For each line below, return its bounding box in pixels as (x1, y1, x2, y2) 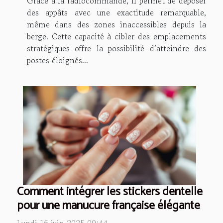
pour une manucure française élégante (17, 196, 200, 216)
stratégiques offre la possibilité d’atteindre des (27, 42, 206, 55)
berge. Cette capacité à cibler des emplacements (27, 30, 206, 43)
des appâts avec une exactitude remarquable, (27, 6, 206, 19)
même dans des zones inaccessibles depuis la (27, 18, 206, 31)
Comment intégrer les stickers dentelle (17, 182, 203, 202)
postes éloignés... (27, 54, 88, 67)
